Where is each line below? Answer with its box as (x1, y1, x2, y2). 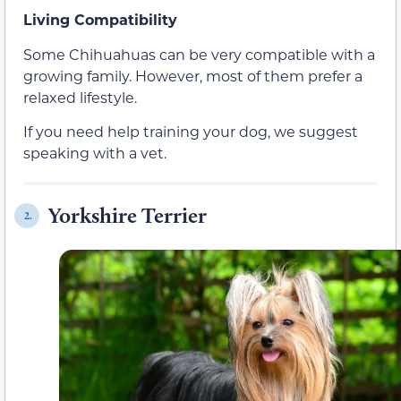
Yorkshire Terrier (48, 202, 207, 229)
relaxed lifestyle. (23, 87, 137, 107)
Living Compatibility (23, 10, 177, 30)
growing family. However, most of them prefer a (23, 65, 363, 85)
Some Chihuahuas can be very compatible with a (23, 44, 375, 64)
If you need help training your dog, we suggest (23, 122, 358, 141)
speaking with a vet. (23, 143, 166, 163)
